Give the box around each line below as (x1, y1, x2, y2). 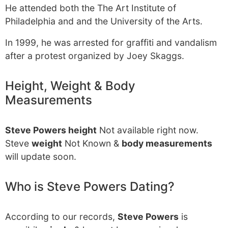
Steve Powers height (5, 125, 97, 135)
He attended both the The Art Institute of (5, 3, 176, 13)
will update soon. (5, 151, 76, 162)
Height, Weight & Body (5, 78, 135, 93)
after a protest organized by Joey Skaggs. (5, 50, 184, 61)
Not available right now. (97, 125, 198, 135)
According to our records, (5, 211, 118, 222)
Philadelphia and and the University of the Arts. (5, 16, 203, 26)
